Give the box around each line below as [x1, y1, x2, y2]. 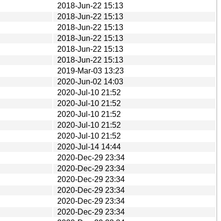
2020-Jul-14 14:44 [57, 142, 121, 151]
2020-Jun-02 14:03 [57, 77, 123, 86]
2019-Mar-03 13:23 [57, 66, 124, 75]
